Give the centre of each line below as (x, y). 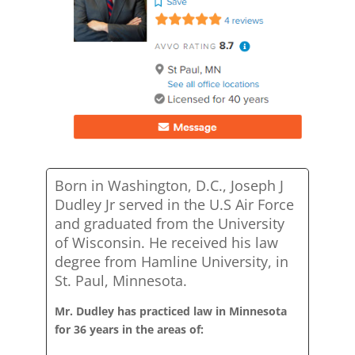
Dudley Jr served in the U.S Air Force (175, 204)
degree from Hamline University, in (172, 261)
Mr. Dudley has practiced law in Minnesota (171, 311)
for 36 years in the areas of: (130, 329)
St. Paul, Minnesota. (121, 280)
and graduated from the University (170, 223)
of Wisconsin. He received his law (167, 242)
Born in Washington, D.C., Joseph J (170, 185)
